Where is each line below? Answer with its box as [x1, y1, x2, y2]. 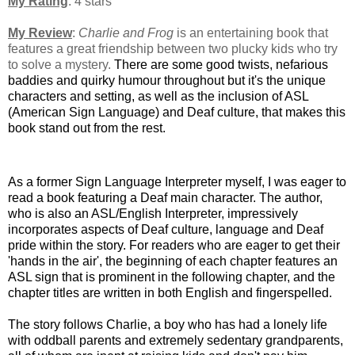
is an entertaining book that [174, 26, 328, 40]
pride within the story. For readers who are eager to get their [8, 238, 340, 252]
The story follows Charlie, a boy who [8, 317, 215, 331]
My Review [8, 26, 72, 40]
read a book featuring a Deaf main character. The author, [8, 190, 323, 204]
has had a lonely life [215, 317, 327, 331]
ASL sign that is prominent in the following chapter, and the [8, 269, 335, 284]
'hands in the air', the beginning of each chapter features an [8, 254, 338, 268]
